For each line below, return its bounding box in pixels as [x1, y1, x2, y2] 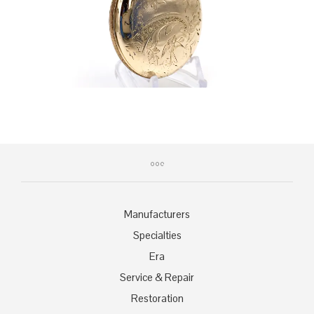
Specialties [132, 228, 182, 243]
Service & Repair [120, 271, 194, 285]
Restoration [130, 292, 184, 306]
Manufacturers [124, 207, 190, 221]
